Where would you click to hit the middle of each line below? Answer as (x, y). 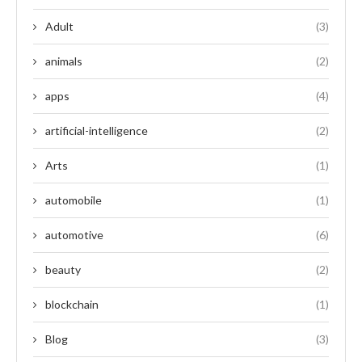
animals (64, 61)
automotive (74, 235)
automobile (74, 200)
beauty (63, 270)
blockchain (72, 305)
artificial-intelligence (97, 131)
